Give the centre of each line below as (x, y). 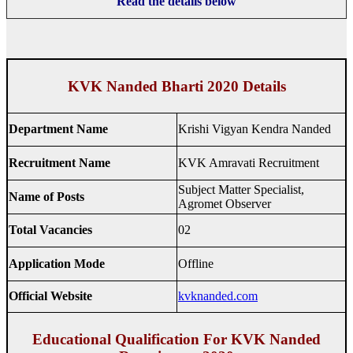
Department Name (58, 129)
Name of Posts (46, 197)
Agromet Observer (225, 204)
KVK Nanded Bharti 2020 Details (176, 86)
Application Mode (57, 264)
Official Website (50, 296)
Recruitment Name (59, 163)
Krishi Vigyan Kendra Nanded (255, 129)
